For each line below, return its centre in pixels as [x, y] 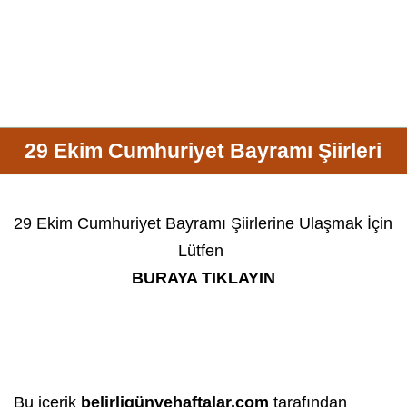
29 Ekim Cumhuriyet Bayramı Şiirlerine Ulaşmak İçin [203, 223]
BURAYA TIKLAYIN [203, 278]
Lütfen [203, 250]
